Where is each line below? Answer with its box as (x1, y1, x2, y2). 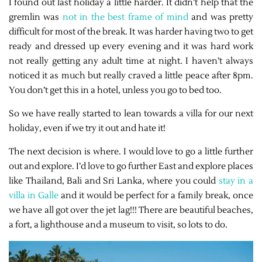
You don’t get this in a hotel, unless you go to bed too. (9, 84, 222, 96)
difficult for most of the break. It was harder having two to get (9, 26, 253, 37)
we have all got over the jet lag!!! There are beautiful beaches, (9, 204, 253, 216)
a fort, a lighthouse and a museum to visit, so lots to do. (9, 219, 227, 230)
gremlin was (9, 11, 63, 23)
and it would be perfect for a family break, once (58, 189, 254, 201)
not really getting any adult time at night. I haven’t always (9, 55, 253, 67)
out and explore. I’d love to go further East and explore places (9, 160, 253, 172)
